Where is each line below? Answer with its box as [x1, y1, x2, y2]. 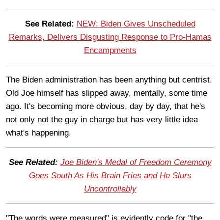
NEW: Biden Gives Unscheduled [76, 19, 195, 28]
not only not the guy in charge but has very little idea [6, 114, 198, 124]
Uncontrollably [83, 184, 137, 193]
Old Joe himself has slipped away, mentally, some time [6, 88, 207, 98]
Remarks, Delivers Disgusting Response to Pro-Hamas [8, 32, 212, 42]
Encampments [83, 45, 137, 55]
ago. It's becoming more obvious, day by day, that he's [6, 101, 205, 111]
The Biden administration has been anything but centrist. [6, 75, 212, 84]
